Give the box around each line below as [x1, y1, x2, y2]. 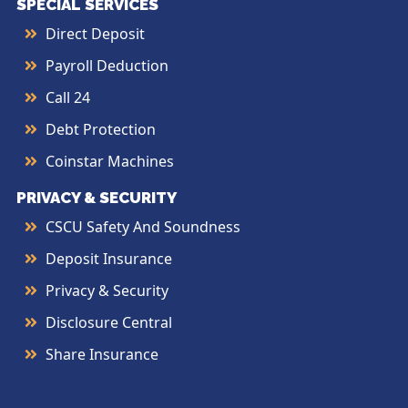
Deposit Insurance [46, 248, 172, 269]
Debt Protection [46, 118, 156, 139]
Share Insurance [46, 343, 158, 364]
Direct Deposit [46, 23, 145, 44]
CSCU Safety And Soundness [46, 216, 240, 237]
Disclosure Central [46, 311, 172, 332]
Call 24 [46, 87, 90, 107]
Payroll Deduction [46, 55, 168, 76]
